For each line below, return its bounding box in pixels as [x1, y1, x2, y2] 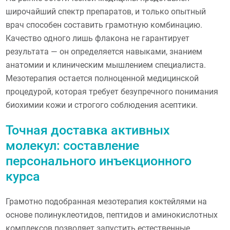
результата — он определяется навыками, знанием [6, 47, 203, 57]
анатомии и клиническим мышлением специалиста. [6, 60, 206, 70]
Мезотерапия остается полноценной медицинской [6, 73, 199, 84]
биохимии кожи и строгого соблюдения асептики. [6, 100, 198, 110]
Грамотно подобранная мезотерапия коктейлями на [6, 196, 207, 206]
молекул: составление [6, 138, 140, 153]
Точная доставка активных [6, 122, 170, 138]
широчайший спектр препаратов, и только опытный [6, 7, 206, 17]
